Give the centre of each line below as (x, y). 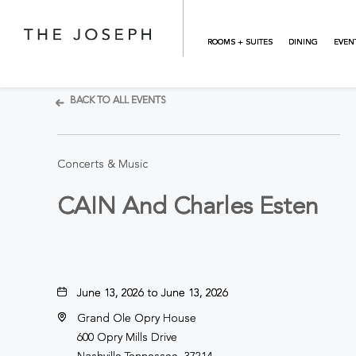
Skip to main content (73, 12)
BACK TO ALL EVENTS (118, 101)
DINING (303, 42)
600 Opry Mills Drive (127, 338)
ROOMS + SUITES (240, 42)
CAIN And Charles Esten (188, 207)
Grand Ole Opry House (137, 319)
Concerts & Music (103, 164)
